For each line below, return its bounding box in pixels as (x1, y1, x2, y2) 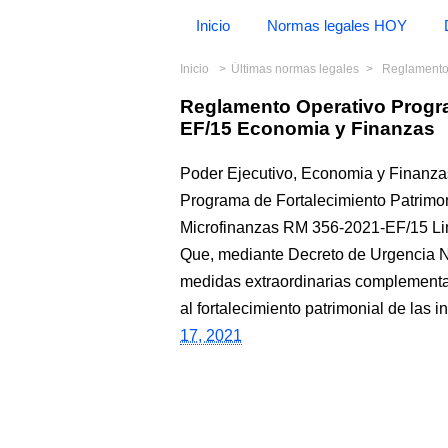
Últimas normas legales (231, 62, 359, 76)
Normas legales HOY (267, 17, 407, 34)
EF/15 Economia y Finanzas (180, 118, 435, 139)
